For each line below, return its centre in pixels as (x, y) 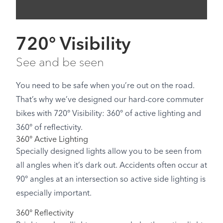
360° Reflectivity (45, 214)
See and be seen (60, 63)
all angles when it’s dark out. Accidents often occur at (111, 166)
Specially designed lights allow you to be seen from (109, 152)
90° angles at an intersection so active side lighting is (111, 180)
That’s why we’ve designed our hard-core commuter (110, 100)
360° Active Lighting (52, 140)
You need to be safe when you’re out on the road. (105, 86)
